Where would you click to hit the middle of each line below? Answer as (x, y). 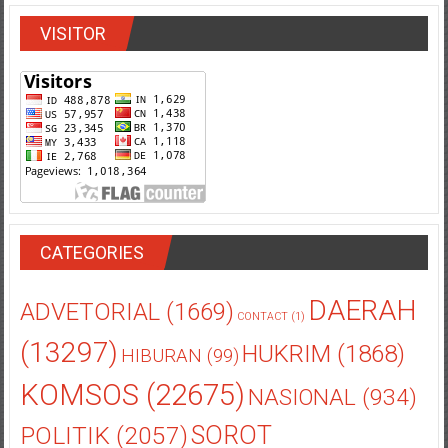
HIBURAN (161, 398)
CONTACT (262, 359)
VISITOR (72, 76)
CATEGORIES (91, 295)
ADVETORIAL (89, 354)
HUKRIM (286, 396)
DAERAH (362, 353)
